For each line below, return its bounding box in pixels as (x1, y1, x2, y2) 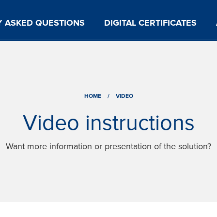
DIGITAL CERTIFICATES (104, 18, 197, 29)
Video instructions (22, 110, 195, 137)
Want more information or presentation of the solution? (6, 141, 211, 152)
